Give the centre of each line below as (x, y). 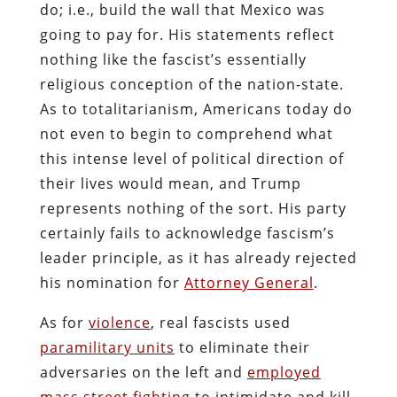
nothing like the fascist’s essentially (173, 59)
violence (119, 322)
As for (64, 322)
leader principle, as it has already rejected (198, 257)
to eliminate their (242, 347)
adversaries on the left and (143, 372)
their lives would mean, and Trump (170, 183)
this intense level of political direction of (191, 158)
